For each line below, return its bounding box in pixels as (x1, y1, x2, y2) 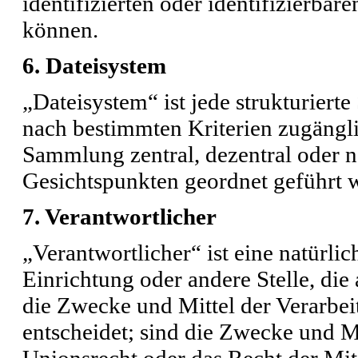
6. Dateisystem (22, 52, 166, 78)
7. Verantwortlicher (22, 203, 217, 229)
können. (22, 16, 98, 42)
